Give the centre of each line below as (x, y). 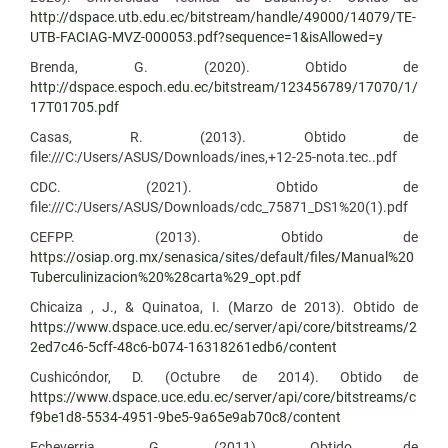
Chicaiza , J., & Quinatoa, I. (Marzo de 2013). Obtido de (224, 306)
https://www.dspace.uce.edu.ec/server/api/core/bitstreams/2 (223, 326)
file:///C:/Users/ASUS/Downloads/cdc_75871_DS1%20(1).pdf (219, 206)
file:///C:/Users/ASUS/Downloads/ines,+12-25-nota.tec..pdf (213, 156)
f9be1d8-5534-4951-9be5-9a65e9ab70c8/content (185, 416)
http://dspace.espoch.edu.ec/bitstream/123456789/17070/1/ (224, 86)
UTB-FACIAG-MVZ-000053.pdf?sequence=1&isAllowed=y (206, 36)
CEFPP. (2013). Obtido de (224, 236)
